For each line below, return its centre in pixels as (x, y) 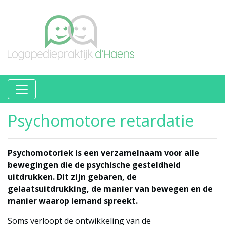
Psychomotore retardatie (101, 120)
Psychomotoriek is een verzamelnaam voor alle (103, 153)
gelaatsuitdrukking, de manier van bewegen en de (110, 189)
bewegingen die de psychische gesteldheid (94, 165)
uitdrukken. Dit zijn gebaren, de (72, 177)
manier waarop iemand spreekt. (73, 201)
